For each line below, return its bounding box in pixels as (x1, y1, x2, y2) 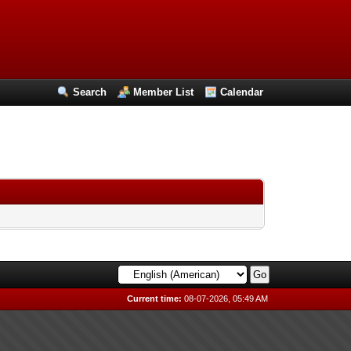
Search (73, 86, 107, 98)
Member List (133, 86, 194, 98)
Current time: (127, 294, 183, 303)
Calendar (220, 86, 264, 98)
